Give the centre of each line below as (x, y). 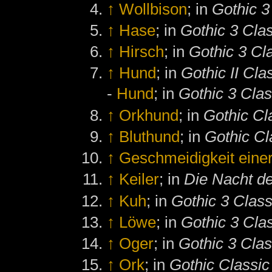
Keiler (139, 179)
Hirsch (142, 52)
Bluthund (150, 136)
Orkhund (149, 115)
